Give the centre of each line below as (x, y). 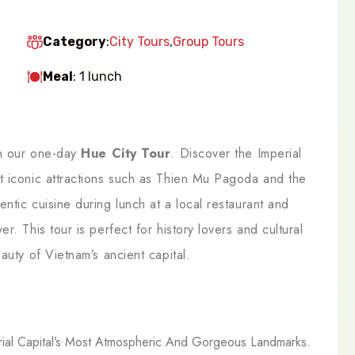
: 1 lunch (97, 76)
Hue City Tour (126, 153)
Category (74, 41)
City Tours (139, 41)
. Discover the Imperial (236, 153)
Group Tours (208, 41)
